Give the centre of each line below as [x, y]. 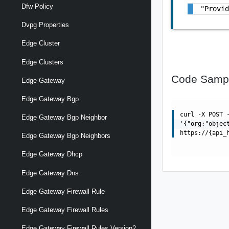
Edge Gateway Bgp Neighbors [66, 136]
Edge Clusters [42, 62]
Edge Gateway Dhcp [52, 154]
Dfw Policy [37, 6]
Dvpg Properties [45, 25]
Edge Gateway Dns [50, 173]
